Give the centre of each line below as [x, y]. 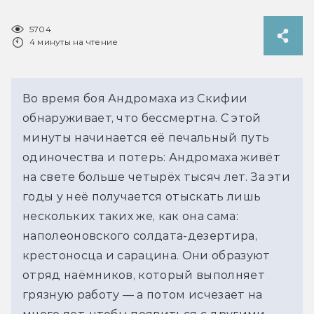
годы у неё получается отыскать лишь [142, 196]
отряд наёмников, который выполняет [144, 275]
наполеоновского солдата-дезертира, [140, 235]
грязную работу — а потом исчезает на [143, 294]
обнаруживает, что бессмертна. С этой [142, 118]
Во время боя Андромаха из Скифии [135, 98]
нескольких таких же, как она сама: [130, 216]
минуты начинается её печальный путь [146, 137]
